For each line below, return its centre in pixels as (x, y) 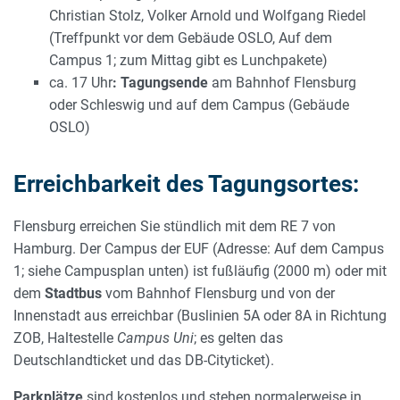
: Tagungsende (160, 83)
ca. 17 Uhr (81, 83)
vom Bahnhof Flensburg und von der (218, 294)
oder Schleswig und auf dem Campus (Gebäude (199, 105)
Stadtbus (73, 294)
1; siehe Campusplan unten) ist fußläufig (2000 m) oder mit (200, 271)
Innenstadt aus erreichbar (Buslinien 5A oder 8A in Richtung (200, 316)
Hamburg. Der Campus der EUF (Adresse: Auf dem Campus (199, 249)
